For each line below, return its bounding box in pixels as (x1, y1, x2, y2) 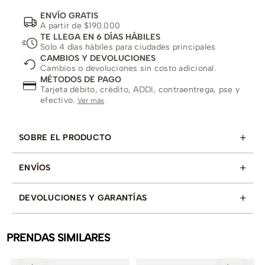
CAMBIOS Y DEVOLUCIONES (40, 53, 156, 63)
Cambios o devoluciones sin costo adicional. (40, 63, 216, 73)
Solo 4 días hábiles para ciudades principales (40, 41, 216, 52)
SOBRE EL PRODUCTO (19, 132, 112, 143)
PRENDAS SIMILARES (7, 231, 110, 244)
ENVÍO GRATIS (40, 10, 98, 21)
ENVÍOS (19, 162, 51, 173)
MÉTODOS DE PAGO (40, 74, 121, 85)
